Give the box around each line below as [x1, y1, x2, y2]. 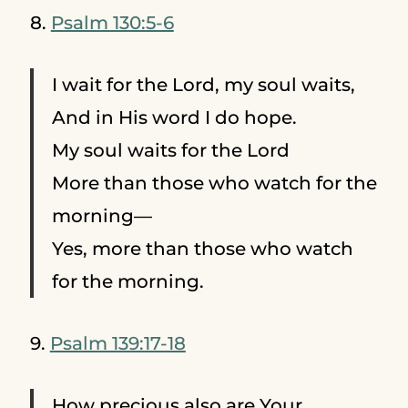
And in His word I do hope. [51, 106, 297, 128]
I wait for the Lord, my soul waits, [51, 73, 355, 96]
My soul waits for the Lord [51, 138, 290, 161]
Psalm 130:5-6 [50, 11, 174, 34]
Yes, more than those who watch [51, 237, 353, 260]
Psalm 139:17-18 [49, 331, 186, 354]
